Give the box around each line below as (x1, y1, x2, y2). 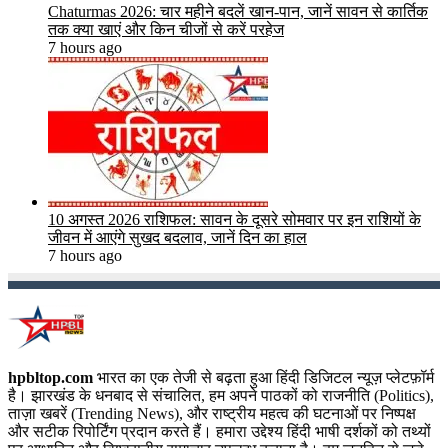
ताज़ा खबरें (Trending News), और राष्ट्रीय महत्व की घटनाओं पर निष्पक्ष (8, 404, 416, 422)
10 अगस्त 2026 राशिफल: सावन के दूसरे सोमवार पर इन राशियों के (48, 210, 421, 228)
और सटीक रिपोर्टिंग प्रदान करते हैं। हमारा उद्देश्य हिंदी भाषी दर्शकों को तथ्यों (8, 422, 431, 440)
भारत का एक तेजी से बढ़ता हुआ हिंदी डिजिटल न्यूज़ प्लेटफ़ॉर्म (93, 368, 434, 386)
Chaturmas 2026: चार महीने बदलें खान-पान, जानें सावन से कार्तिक (48, 2, 428, 20)
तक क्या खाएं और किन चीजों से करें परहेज (48, 20, 284, 38)
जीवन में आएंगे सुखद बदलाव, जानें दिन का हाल (48, 228, 307, 246)
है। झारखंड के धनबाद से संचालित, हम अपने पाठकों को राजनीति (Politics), (8, 386, 434, 404)
